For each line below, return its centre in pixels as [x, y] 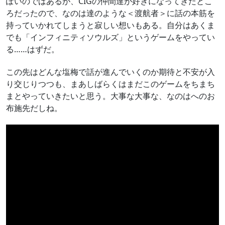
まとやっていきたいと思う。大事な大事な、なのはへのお [110, 96]
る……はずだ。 [33, 49]
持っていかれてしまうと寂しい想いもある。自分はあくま [110, 25]
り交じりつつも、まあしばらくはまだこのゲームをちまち [110, 84]
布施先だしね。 [34, 108]
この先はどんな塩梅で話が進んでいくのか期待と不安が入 [110, 72]
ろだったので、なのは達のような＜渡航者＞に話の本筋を [110, 13]
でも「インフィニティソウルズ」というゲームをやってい [110, 37]
